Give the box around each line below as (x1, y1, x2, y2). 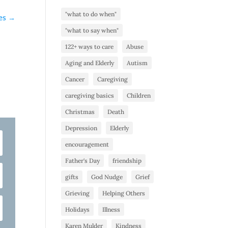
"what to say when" (65, 26, 119, 34)
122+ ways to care (65, 42, 114, 50)
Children (127, 91, 151, 99)
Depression (65, 124, 98, 132)
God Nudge (91, 173, 123, 181)
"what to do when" (65, 10, 117, 18)
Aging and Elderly (65, 59, 115, 67)
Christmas (65, 107, 95, 116)
